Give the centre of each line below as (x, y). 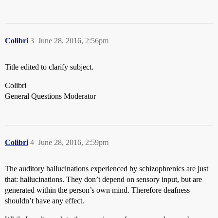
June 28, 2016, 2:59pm (73, 142)
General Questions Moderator (50, 96)
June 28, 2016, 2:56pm (73, 41)
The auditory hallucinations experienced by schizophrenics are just (107, 169)
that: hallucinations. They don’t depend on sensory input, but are (103, 179)
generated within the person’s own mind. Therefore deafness (97, 190)
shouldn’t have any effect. (45, 201)
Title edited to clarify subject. (49, 67)
